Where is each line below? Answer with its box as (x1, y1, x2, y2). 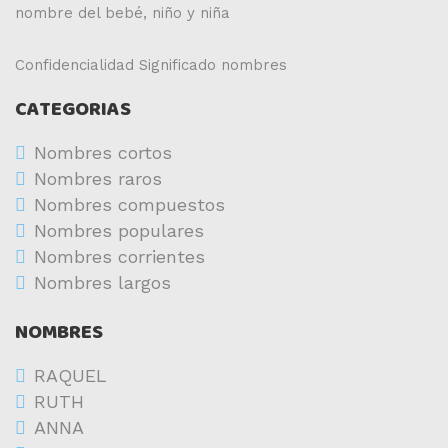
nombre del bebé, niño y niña (15, 4, 230, 22)
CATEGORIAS (15, 94, 131, 125)
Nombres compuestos (34, 194, 225, 215)
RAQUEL (34, 365, 107, 386)
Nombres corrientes (34, 246, 205, 267)
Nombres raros (34, 168, 162, 189)
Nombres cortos (34, 142, 172, 163)
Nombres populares (34, 220, 204, 241)
